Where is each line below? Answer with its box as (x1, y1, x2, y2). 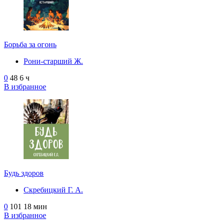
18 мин (24, 202, 47, 211)
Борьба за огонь (4, 40, 56, 49)
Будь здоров (4, 168, 44, 177)
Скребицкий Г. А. (24, 185, 83, 194)
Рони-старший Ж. (24, 56, 83, 65)
